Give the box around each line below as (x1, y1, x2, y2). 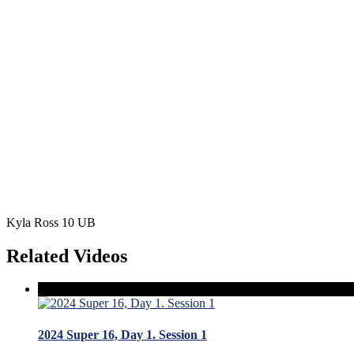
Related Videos (6, 245, 127, 266)
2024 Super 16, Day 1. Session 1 (38, 327, 207, 341)
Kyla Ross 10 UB (6, 215, 96, 229)
